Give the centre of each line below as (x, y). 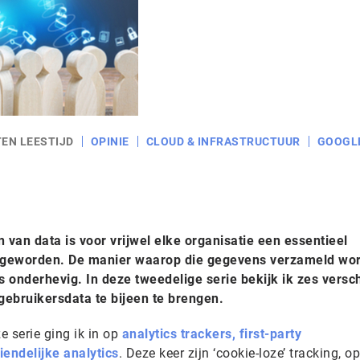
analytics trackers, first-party (211, 334)
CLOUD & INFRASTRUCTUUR (223, 141)
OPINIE (110, 141)
